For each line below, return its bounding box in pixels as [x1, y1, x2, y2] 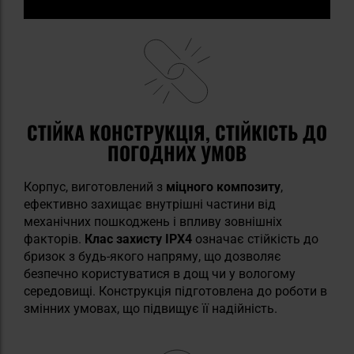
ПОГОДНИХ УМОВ [107, 137, 247, 167]
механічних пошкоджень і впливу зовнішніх [24, 213, 282, 229]
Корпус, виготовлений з [24, 179, 163, 194]
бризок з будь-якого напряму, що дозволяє [24, 248, 281, 264]
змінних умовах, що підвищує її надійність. [24, 300, 277, 316]
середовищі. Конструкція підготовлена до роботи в [24, 283, 327, 299]
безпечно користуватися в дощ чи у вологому [24, 265, 296, 281]
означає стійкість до [192, 231, 318, 247]
